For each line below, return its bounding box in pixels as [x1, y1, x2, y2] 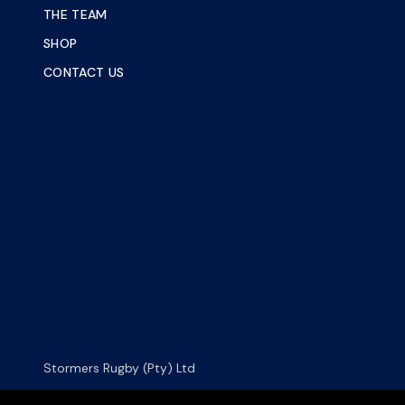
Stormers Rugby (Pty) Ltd [43, 360, 195, 377]
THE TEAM [43, 6, 108, 24]
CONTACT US [43, 64, 125, 81]
